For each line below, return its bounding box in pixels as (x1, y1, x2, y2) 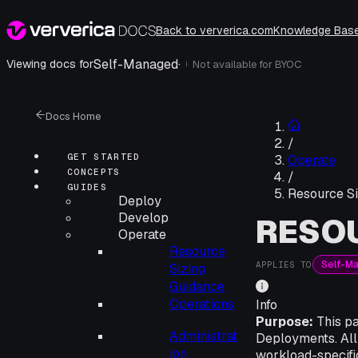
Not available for (193, 57, 275, 71)
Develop (118, 209, 169, 226)
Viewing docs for (6, 57, 93, 71)
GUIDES (67, 181, 107, 193)
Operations (169, 296, 234, 312)
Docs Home (46, 109, 101, 123)
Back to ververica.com (156, 23, 273, 38)
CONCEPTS (67, 166, 121, 177)
